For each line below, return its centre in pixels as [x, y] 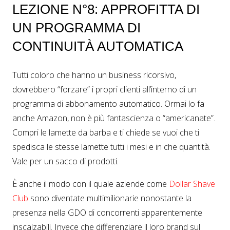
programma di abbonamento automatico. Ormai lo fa [108, 104]
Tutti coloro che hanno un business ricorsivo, [94, 75]
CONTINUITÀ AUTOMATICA [98, 46]
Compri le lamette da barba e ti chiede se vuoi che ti [106, 133]
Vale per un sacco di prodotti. [65, 161]
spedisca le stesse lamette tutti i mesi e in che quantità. [111, 147]
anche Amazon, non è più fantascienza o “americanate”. [114, 118]
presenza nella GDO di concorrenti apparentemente [107, 213]
